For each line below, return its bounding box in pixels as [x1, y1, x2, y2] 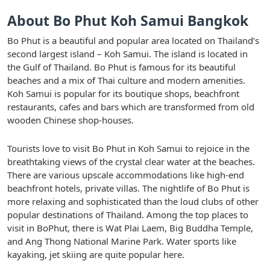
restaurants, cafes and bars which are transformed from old [7, 100, 254, 113]
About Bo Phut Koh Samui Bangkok [7, 10, 248, 30]
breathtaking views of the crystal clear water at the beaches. [7, 155, 255, 168]
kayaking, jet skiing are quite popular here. [7, 248, 184, 260]
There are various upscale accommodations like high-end [7, 168, 244, 181]
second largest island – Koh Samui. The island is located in [7, 47, 248, 60]
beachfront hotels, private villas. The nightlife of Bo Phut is [7, 181, 250, 194]
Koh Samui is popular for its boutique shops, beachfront [7, 87, 239, 99]
